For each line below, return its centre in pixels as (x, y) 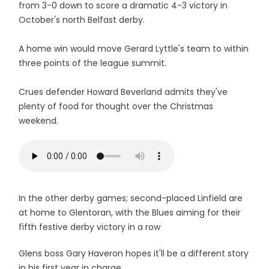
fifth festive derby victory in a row (90, 227)
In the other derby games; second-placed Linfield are (131, 198)
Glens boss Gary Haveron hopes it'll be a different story (134, 253)
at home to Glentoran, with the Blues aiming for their (130, 213)
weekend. (39, 121)
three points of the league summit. (93, 63)
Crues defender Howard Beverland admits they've (123, 92)
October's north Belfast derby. (82, 20)
